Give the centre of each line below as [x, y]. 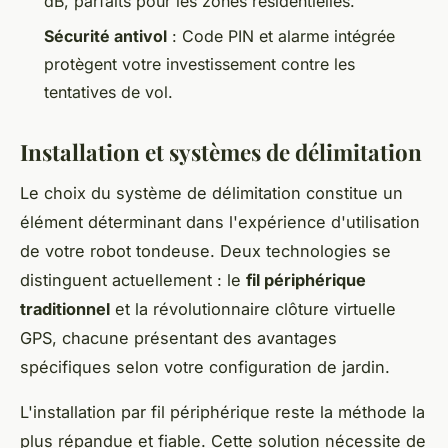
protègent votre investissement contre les [199, 63]
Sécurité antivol [105, 35]
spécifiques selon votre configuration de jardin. [205, 366]
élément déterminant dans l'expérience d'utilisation [220, 221]
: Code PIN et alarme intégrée [281, 35]
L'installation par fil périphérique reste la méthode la [222, 411]
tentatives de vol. [108, 91]
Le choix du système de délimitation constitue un [211, 192]
